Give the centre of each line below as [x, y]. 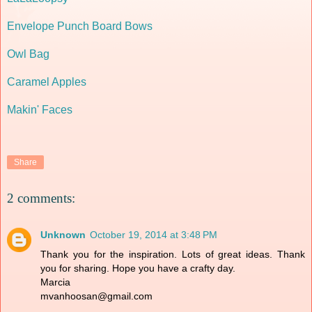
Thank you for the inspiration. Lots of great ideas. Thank [173, 254]
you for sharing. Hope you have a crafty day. [138, 268]
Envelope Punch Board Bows [80, 26]
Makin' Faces [40, 109]
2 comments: [41, 198]
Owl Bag [28, 54]
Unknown [63, 234]
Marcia [55, 282]
